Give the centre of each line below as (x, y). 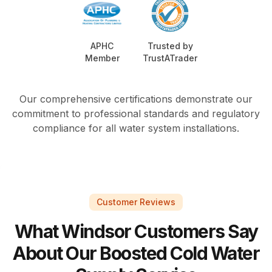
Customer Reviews (136, 202)
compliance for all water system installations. (136, 128)
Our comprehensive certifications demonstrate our (136, 99)
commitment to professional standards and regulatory (136, 114)
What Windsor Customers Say (136, 232)
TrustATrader (170, 58)
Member (102, 58)
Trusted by (170, 46)
